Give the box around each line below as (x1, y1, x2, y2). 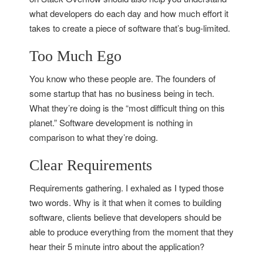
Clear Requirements (29, 157, 152, 174)
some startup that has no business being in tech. (29, 87, 214, 99)
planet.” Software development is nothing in (29, 116, 193, 129)
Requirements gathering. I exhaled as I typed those (29, 181, 224, 194)
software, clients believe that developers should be (29, 211, 221, 223)
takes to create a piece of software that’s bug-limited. (29, 22, 230, 34)
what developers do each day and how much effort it (29, 7, 228, 19)
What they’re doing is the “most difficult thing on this (29, 102, 225, 114)
